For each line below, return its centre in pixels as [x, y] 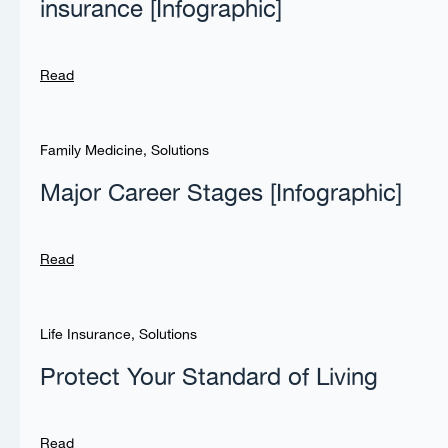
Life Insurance [85, 335]
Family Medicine [91, 151]
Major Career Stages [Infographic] [221, 194]
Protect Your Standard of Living [209, 378]
